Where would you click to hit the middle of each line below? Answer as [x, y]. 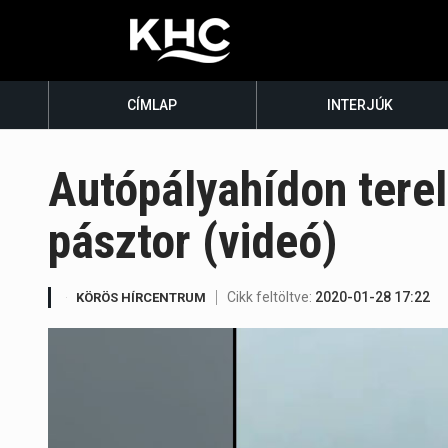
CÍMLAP [152, 105]
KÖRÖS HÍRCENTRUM [141, 298]
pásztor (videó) [193, 241]
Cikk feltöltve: [271, 297]
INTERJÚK [360, 105]
